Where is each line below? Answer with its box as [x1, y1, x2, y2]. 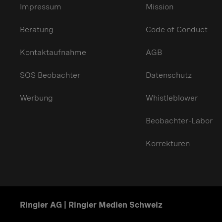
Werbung [20, 93, 53, 103]
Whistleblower [145, 93, 198, 103]
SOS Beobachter [20, 70, 80, 80]
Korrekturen [145, 139, 190, 148]
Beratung [20, 25, 54, 34]
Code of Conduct [145, 25, 208, 34]
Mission [145, 2, 173, 11]
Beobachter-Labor [145, 116, 213, 125]
